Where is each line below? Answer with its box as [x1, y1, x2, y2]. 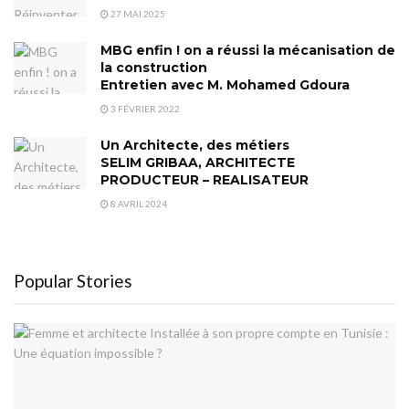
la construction [100, 58, 207, 76]
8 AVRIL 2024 [109, 197, 167, 209]
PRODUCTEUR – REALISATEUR [100, 171, 309, 188]
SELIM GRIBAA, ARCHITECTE [100, 153, 295, 171]
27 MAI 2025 [109, 7, 165, 19]
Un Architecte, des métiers [100, 136, 289, 153]
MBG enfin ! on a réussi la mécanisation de [100, 41, 395, 58]
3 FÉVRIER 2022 [109, 102, 180, 114]
